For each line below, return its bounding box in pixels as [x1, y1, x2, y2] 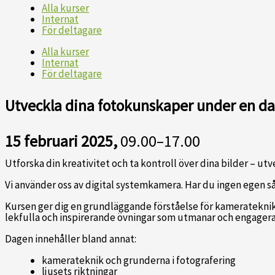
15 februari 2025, [5, 131, 117, 152]
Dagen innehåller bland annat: [5, 232, 136, 246]
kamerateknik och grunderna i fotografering [42, 254, 236, 268]
